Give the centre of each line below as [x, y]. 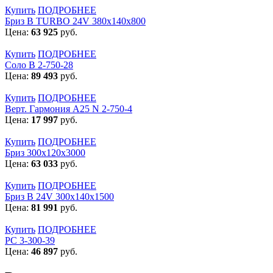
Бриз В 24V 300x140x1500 [59, 196]
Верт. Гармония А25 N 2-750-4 [69, 108]
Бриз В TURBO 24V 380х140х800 [75, 21]
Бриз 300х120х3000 [45, 152]
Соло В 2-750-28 [39, 65]
